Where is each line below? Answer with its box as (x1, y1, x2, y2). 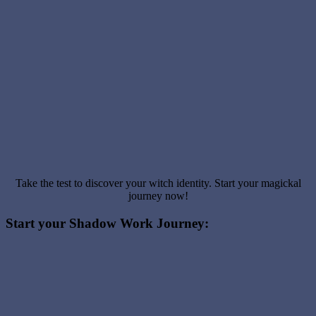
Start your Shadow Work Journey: (6, 215, 209, 231)
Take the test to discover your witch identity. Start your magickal (15, 177, 301, 190)
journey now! (128, 190, 188, 202)
